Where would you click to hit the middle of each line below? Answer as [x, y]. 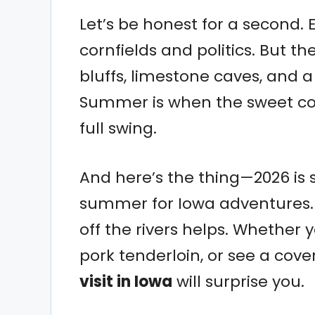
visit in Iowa [126, 282]
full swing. [118, 129]
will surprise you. [238, 282]
